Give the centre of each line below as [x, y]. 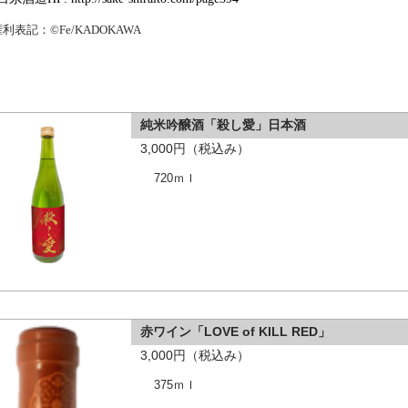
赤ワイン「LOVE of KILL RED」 [236, 331]
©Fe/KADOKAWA [96, 30]
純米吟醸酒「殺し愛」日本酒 [224, 125]
